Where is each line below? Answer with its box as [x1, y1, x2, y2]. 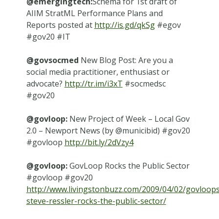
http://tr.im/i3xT [64, 78, 123, 89]
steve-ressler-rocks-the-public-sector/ [26, 195, 166, 206]
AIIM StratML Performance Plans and [26, 7, 163, 19]
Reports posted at [26, 19, 94, 30]
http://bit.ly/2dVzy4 [64, 136, 133, 148]
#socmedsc [122, 78, 166, 89]
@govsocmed [26, 54, 79, 66]
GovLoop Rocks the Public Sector [67, 160, 190, 171]
